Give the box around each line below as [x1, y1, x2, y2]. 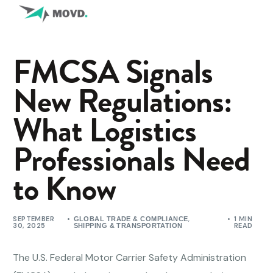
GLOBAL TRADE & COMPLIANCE [73, 215, 188, 223]
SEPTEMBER [13, 214, 55, 224]
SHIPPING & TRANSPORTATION [73, 222, 183, 230]
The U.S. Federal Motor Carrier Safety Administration [13, 251, 247, 264]
